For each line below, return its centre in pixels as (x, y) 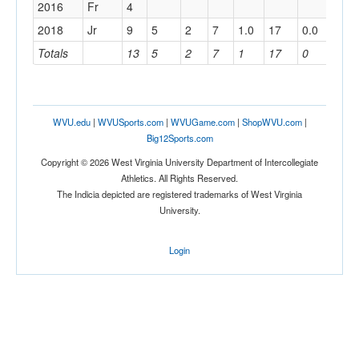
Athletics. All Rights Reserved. (179, 178)
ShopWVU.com (272, 122)
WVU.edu (71, 122)
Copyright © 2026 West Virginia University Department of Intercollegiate (179, 162)
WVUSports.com (130, 122)
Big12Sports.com (179, 138)
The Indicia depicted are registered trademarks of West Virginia (179, 194)
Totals (53, 53)
